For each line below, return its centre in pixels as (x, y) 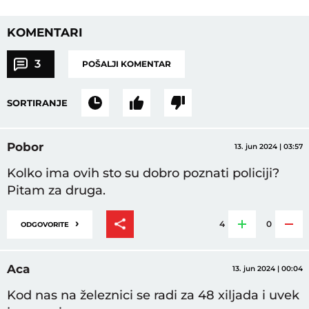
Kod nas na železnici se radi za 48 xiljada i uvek (153, 296)
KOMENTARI (44, 33)
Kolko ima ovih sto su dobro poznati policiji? (143, 173)
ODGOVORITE (48, 225)
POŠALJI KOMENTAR (127, 64)
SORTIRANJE (37, 103)
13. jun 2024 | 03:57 (268, 147)
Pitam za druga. (56, 191)
